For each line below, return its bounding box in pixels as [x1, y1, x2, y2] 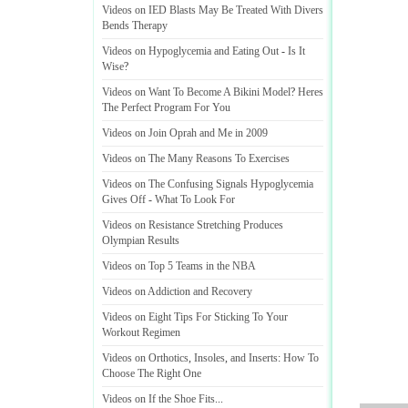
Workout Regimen [102, 326, 180, 339]
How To [283, 352, 319, 364]
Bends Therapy [102, 19, 168, 32]
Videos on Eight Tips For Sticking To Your [102, 311, 288, 323]
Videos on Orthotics [102, 352, 189, 364]
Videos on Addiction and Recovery [102, 285, 252, 298]
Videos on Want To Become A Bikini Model [102, 86, 291, 98]
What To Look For [155, 193, 235, 206]
